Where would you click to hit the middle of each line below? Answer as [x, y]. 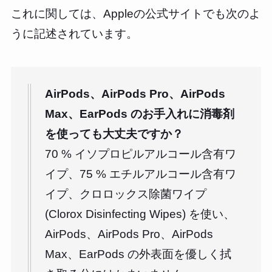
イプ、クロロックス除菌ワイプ [126, 194]
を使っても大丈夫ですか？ [114, 134]
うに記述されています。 [74, 34]
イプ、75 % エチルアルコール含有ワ [141, 174]
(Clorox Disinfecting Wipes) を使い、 [140, 214]
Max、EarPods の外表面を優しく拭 [138, 254]
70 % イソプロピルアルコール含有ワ [141, 154]
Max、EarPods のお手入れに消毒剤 [140, 114]
